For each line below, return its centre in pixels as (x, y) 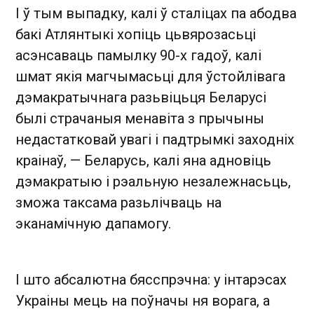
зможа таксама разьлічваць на (118, 202)
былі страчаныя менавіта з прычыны (140, 118)
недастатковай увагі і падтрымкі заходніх (155, 139)
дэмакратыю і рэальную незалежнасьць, (153, 181)
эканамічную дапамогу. (93, 223)
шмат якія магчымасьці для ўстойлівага (150, 76)
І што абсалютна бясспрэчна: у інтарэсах (151, 279)
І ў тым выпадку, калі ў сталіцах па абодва (156, 13)
